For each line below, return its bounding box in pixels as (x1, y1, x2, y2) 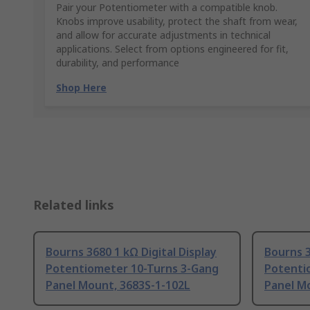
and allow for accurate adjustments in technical (56, 28, 271, 42)
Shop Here (56, 81, 107, 95)
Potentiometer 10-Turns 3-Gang (46, 261, 219, 277)
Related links (33, 197, 114, 214)
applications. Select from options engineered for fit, (56, 42, 289, 56)
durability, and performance (56, 56, 179, 70)
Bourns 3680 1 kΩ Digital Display (46, 244, 217, 260)
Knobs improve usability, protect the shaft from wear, (56, 15, 298, 28)
